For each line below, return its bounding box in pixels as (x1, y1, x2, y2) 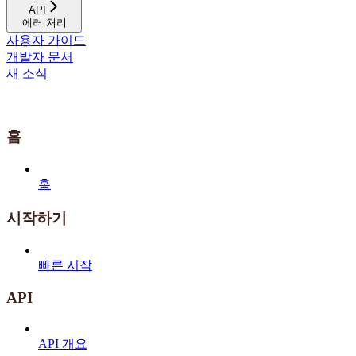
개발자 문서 (6, 49, 73, 64)
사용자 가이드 (6, 33, 86, 47)
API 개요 (38, 336, 87, 350)
